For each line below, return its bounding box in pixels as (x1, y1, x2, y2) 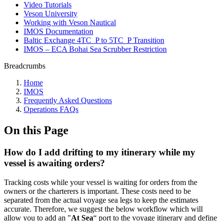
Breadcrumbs (4, 62, 45, 70)
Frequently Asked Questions (24, 96, 112, 105)
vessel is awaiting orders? (4, 157, 105, 168)
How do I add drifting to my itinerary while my (4, 147, 195, 157)
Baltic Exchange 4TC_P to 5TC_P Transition (24, 36, 164, 44)
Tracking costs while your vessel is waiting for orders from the (4, 178, 197, 186)
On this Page (4, 123, 69, 137)
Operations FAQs (24, 105, 78, 113)
